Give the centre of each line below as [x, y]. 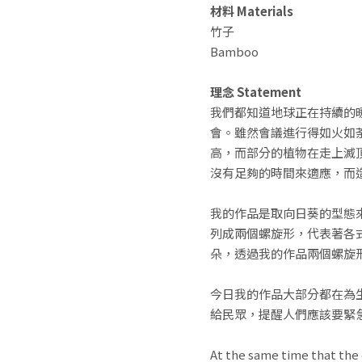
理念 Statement [256, 91]
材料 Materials [252, 11]
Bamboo [235, 51]
